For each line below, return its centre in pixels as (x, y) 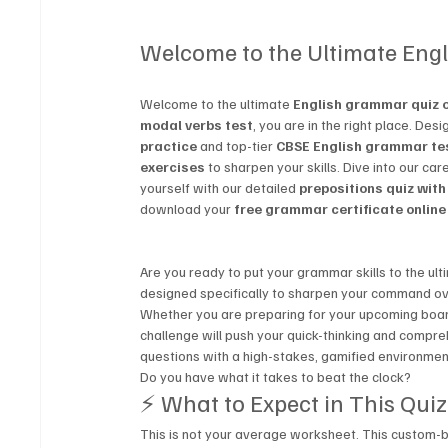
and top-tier (237, 146)
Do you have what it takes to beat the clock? (276, 377)
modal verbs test (197, 125)
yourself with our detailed (220, 188)
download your (187, 209)
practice (169, 146)
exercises (173, 167)
